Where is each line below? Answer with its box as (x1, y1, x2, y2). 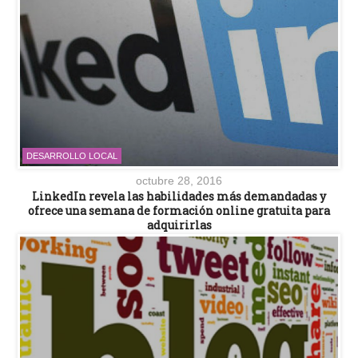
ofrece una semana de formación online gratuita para (28, 202, 330, 218)
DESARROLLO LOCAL (26, 150, 117, 161)
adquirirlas (146, 217, 212, 233)
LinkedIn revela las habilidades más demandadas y (32, 188, 326, 204)
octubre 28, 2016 (136, 173, 222, 187)
